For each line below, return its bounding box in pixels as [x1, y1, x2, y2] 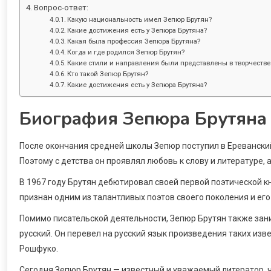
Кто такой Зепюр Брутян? [67, 69, 149, 78]
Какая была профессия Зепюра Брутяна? [67, 36, 201, 45]
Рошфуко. [19, 243, 58, 253]
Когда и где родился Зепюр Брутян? [67, 47, 185, 56]
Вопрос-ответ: [33, 2, 88, 12]
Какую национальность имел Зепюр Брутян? [67, 15, 212, 24]
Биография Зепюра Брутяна [19, 106, 267, 131]
